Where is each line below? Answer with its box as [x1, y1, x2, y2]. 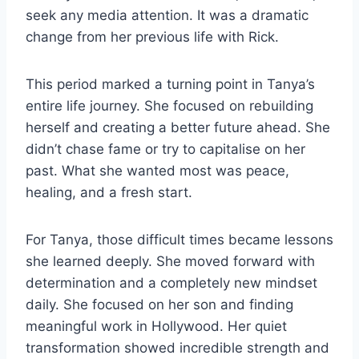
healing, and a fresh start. [26, 184, 192, 200]
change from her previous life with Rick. [26, 28, 279, 45]
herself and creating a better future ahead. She [26, 119, 330, 135]
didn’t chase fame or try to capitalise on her [26, 140, 305, 157]
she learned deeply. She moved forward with [26, 252, 315, 269]
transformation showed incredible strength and [26, 339, 329, 356]
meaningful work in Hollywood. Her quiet [26, 317, 287, 334]
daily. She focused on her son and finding [26, 296, 293, 313]
